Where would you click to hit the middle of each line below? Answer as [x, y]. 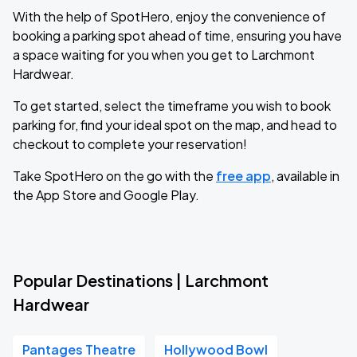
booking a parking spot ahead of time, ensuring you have [177, 35]
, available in [305, 176]
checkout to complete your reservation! [130, 144]
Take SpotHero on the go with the [114, 176]
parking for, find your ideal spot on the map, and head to [175, 125]
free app [243, 176]
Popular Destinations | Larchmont [141, 280]
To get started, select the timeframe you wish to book [172, 106]
